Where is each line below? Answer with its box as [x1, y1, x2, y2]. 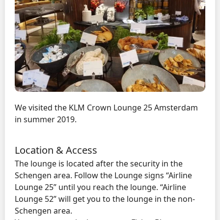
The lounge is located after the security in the [15, 158, 183, 169]
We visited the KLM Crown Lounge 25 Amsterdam [15, 102, 198, 113]
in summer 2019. [15, 114, 77, 125]
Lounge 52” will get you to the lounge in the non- [15, 193, 195, 204]
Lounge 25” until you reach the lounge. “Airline [15, 182, 186, 192]
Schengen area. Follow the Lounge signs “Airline [15, 170, 192, 181]
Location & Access [15, 143, 97, 157]
